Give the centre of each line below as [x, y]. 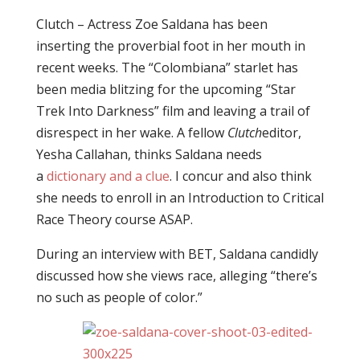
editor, [281, 133]
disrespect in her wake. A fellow [131, 133]
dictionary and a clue [108, 176]
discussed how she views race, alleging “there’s [176, 276]
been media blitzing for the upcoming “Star [166, 89]
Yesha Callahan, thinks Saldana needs [149, 154]
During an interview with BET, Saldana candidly [177, 254]
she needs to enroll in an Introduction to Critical [180, 198]
